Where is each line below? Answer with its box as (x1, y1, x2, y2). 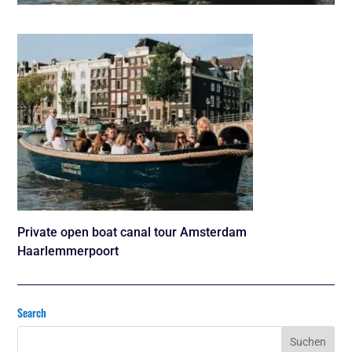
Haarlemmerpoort (17, 244, 119, 259)
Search (17, 304, 47, 321)
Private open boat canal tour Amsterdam (17, 225, 247, 240)
